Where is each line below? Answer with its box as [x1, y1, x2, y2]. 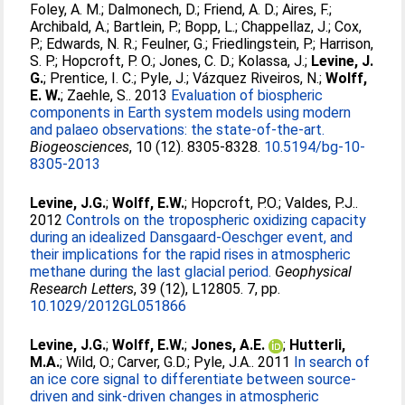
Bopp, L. [184, 18, 236, 35]
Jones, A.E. [191, 336, 266, 353]
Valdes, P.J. [285, 194, 356, 212]
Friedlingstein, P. [212, 35, 314, 52]
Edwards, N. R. [46, 35, 136, 52]
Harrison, [319, 35, 374, 52]
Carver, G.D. [118, 353, 188, 371]
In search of [294, 353, 371, 371]
